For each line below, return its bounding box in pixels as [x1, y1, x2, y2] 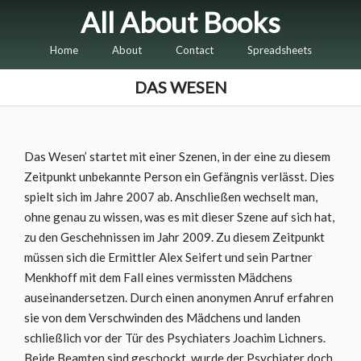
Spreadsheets [247, 44, 312, 56]
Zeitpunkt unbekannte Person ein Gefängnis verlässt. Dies [24, 169, 334, 184]
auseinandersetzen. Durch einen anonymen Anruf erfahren [24, 290, 334, 305]
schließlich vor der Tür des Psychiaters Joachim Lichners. [24, 330, 326, 345]
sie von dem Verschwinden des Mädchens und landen [24, 310, 301, 325]
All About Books [81, 5, 280, 39]
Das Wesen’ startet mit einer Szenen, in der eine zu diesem [24, 149, 330, 164]
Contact [175, 44, 214, 56]
